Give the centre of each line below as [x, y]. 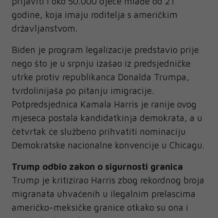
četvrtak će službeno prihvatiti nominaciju [99, 131]
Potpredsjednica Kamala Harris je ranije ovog [104, 104]
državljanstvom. [45, 28]
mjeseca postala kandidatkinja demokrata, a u [107, 118]
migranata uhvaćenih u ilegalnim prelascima [104, 193]
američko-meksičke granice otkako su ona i [100, 207]
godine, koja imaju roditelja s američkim [95, 14]
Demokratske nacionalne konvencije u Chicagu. [108, 145]
